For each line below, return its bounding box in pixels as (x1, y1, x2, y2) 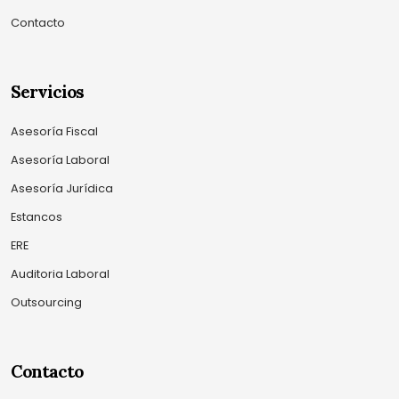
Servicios (11, 80, 85, 102)
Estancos (11, 208, 62, 225)
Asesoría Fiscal (11, 122, 98, 140)
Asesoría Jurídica (11, 179, 113, 197)
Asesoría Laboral (11, 151, 110, 168)
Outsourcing (11, 293, 82, 311)
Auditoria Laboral (11, 265, 110, 282)
